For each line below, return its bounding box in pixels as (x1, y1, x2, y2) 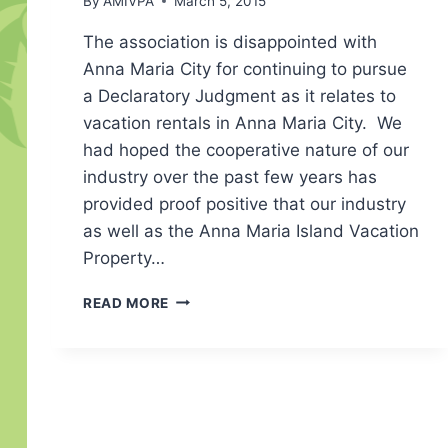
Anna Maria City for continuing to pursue (83, 58, 407, 79)
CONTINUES (168, 331, 256, 348)
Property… (83, 247, 165, 268)
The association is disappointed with (83, 31, 377, 52)
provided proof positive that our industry (83, 193, 406, 214)
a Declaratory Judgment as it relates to (83, 85, 396, 106)
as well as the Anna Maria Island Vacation (83, 220, 419, 241)
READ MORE (83, 294, 170, 311)
